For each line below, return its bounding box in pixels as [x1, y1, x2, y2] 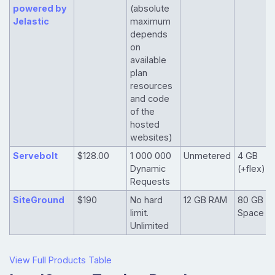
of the [130, 106, 155, 117]
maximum [130, 16, 171, 27]
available [130, 55, 166, 66]
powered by [12, 3, 67, 14]
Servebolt [12, 150, 58, 161]
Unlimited [130, 220, 169, 231]
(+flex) [237, 163, 265, 174]
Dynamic [130, 163, 166, 174]
